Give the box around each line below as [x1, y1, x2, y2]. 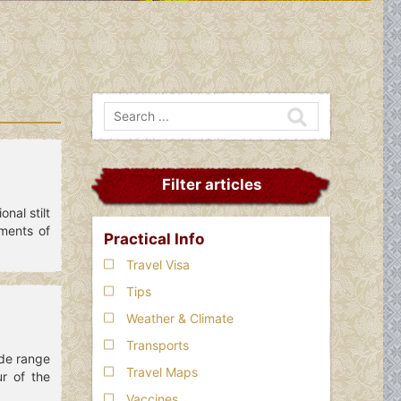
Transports [126, 337, 189, 353]
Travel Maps [126, 363, 198, 380]
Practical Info [104, 229, 204, 248]
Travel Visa [126, 256, 190, 272]
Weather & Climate [126, 310, 234, 326]
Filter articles [161, 175, 261, 193]
